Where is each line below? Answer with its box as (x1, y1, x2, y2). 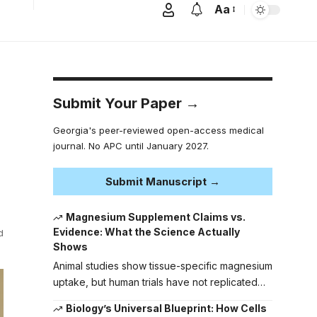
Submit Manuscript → (105, 174, 220, 188)
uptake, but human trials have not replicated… (52, 276, 265, 289)
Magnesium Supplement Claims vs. (66, 210, 246, 223)
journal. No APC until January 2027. (52, 139, 209, 151)
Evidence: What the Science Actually (52, 226, 240, 238)
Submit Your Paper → (52, 94, 200, 112)
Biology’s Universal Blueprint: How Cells (66, 302, 267, 315)
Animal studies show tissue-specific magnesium (52, 260, 272, 272)
